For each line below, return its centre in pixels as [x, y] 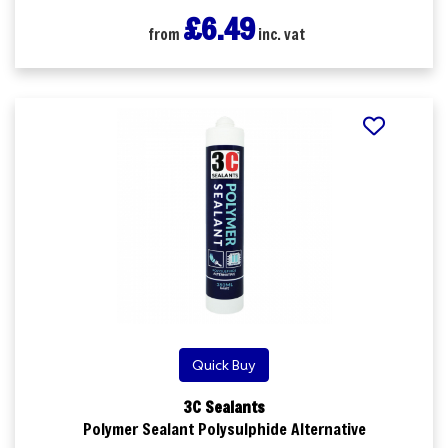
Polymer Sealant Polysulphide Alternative [224, 428]
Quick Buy [224, 365]
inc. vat [279, 34]
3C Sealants [224, 406]
